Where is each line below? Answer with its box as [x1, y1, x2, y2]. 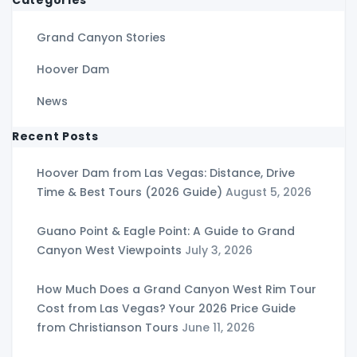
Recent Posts [12, 128, 99, 145]
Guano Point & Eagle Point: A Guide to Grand [37, 223, 295, 240]
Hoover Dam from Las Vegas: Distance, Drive [37, 165, 295, 182]
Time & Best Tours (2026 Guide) [37, 184, 222, 201]
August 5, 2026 [226, 184, 312, 201]
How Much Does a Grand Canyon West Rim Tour [37, 281, 316, 298]
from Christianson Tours [37, 320, 178, 336]
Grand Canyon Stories [37, 29, 166, 45]
